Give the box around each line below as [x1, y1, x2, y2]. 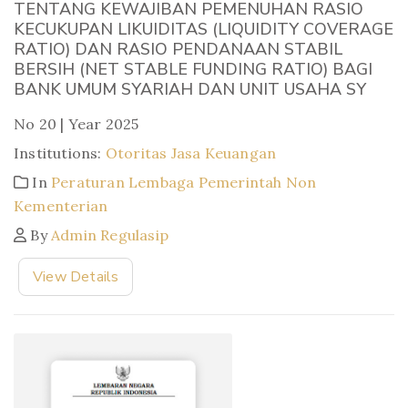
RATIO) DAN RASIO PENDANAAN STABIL [14, 37, 342, 60]
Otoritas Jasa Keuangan [105, 143, 277, 162]
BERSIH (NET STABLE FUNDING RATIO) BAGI [14, 57, 372, 80]
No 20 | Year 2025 [14, 114, 139, 133]
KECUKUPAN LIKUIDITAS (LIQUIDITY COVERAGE [14, 17, 393, 40]
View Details [33, 266, 119, 287]
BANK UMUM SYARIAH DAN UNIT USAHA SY [14, 77, 366, 100]
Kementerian [14, 196, 108, 215]
